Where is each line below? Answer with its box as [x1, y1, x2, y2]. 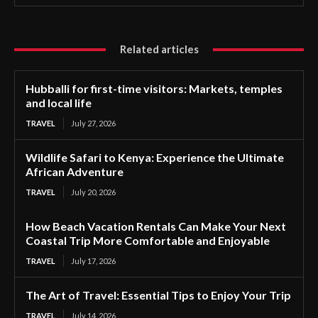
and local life [26, 96, 92, 109]
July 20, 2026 [71, 187, 116, 197]
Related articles [119, 43, 199, 55]
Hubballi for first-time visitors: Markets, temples [26, 82, 283, 95]
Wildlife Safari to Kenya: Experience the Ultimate [26, 150, 284, 164]
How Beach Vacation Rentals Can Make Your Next [26, 219, 286, 233]
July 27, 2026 [71, 119, 116, 128]
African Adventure [26, 165, 124, 178]
